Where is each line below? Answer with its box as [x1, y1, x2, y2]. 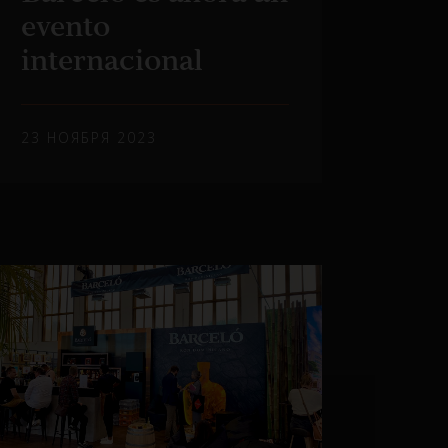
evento [21, 9, 111, 44]
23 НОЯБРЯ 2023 [21, 128, 158, 148]
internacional [21, 43, 204, 78]
